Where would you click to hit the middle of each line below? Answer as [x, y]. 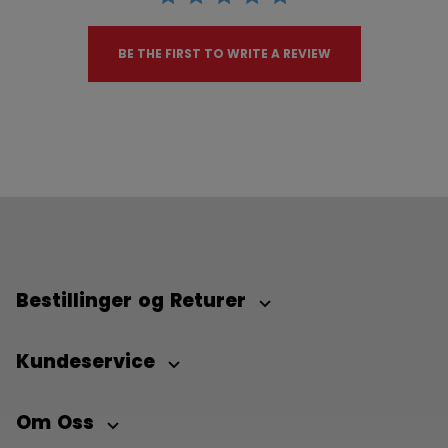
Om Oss [58, 422]
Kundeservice [88, 361]
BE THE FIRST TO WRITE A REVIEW [224, 54]
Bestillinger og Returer [134, 300]
